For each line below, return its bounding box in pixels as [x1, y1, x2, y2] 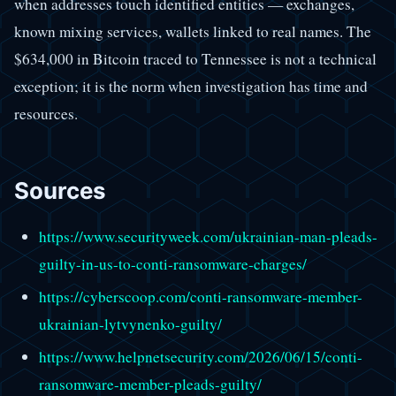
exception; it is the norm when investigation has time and [14, 75, 368, 96]
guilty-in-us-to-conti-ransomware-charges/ [38, 254, 307, 275]
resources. [14, 103, 78, 124]
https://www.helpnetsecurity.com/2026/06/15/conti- [38, 346, 362, 368]
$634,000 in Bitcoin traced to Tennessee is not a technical [14, 48, 377, 69]
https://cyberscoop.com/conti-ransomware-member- [38, 286, 362, 308]
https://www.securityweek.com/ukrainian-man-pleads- [38, 226, 377, 247]
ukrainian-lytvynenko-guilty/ [38, 314, 222, 335]
